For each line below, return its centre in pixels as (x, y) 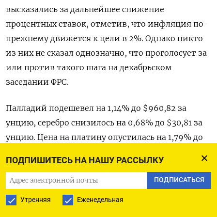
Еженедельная (100, 200)
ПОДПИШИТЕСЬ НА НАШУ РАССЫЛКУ (85, 160)
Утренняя (36, 200)
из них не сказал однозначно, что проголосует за (106, 53)
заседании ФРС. (37, 82)
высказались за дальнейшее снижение (85, 9)
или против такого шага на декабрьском (89, 68)
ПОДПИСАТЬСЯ (179, 180)
